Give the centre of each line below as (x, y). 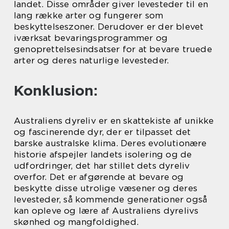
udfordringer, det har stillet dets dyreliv (102, 165)
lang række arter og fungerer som (89, 15)
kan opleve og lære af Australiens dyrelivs (106, 210)
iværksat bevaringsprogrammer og (91, 38)
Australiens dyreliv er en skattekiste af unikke (114, 120)
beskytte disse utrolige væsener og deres (106, 188)
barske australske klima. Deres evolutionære (110, 143)
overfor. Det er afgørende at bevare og (99, 177)
